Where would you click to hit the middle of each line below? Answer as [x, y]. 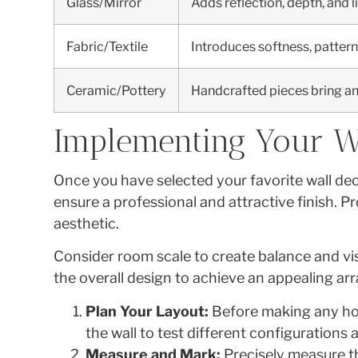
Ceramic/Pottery [117, 90]
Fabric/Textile [107, 46]
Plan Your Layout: [147, 311]
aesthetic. [87, 223]
